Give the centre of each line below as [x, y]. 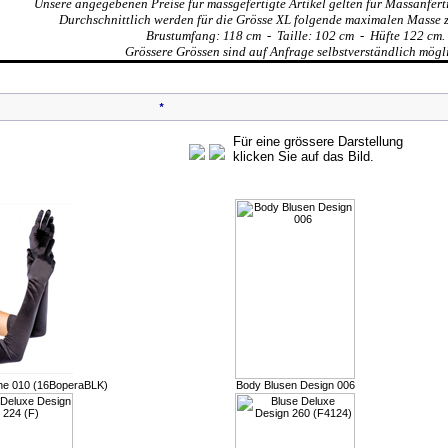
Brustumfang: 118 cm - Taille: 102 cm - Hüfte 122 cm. [295, 35]
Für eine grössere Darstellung [317, 141]
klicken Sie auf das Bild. [303, 156]
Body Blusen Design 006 [295, 385]
